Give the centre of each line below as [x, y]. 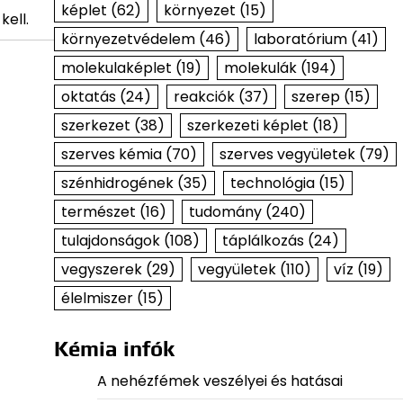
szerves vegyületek [287, 154]
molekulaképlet [116, 68]
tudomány [225, 212]
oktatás [88, 97]
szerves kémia [111, 154]
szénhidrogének [117, 183]
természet [98, 212]
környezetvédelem [128, 39]
